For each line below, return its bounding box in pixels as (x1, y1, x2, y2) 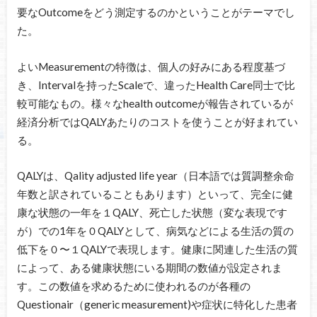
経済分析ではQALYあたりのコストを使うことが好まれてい (16, 115, 298, 128)
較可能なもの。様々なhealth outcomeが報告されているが (16, 96, 293, 110)
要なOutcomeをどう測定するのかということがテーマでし (16, 6, 295, 19)
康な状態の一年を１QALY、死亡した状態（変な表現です (16, 206, 287, 219)
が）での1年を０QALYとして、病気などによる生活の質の (16, 224, 294, 238)
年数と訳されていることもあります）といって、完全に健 (16, 188, 293, 201)
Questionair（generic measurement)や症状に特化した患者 (16, 298, 297, 311)
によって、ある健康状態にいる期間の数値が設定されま (16, 261, 282, 275)
